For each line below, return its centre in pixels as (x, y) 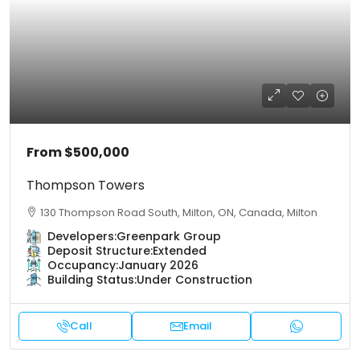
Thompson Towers (86, 185)
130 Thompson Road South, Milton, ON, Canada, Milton (179, 212)
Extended (180, 250)
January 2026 (158, 265)
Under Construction (194, 279)
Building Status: (92, 279)
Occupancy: (83, 265)
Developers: (82, 236)
